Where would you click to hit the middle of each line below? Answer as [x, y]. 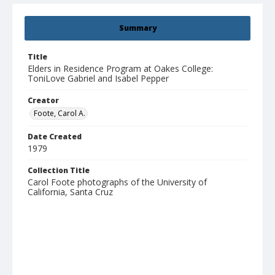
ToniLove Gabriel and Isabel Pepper [98, 79]
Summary [137, 28]
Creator [43, 101]
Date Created [55, 137]
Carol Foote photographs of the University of [117, 182]
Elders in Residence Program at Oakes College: [120, 69]
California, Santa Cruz [70, 192]
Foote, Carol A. [60, 114]
